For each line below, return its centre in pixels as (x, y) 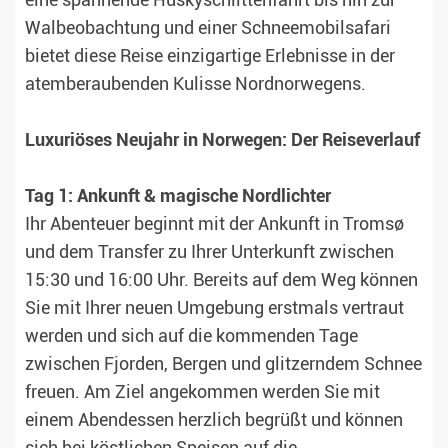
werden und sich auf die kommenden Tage (191, 336)
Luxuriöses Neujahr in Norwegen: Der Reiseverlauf (222, 140)
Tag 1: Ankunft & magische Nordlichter (178, 196)
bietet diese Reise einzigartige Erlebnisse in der (210, 56)
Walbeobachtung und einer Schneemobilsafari (208, 28)
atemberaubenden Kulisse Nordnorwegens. (195, 84)
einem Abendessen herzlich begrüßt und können (214, 420)
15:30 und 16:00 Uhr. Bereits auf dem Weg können (221, 280)
